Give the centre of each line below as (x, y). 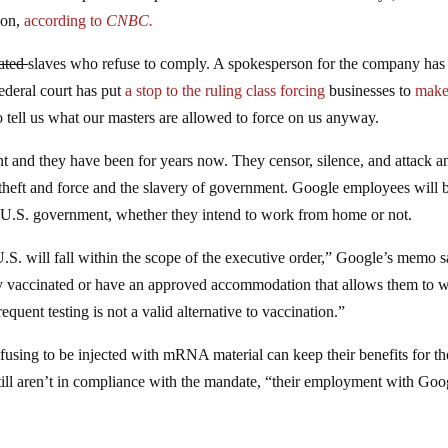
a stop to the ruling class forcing (223, 90)
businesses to (370, 90)
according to (63, 20)
